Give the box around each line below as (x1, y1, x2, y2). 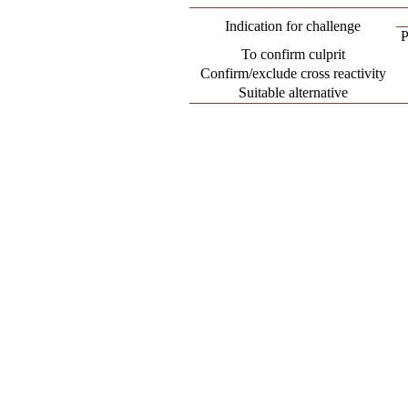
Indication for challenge (225, 18, 362, 34)
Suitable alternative (238, 85, 348, 100)
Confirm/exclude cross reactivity (199, 66, 386, 81)
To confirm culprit (240, 46, 345, 62)
